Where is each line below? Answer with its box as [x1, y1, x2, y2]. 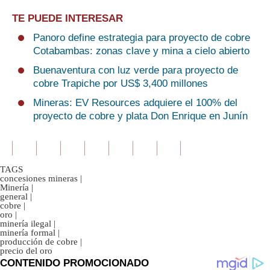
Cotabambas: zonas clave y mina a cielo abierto [33, 45, 250, 57]
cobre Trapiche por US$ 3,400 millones [33, 78, 208, 89]
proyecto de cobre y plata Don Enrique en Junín [33, 110, 248, 122]
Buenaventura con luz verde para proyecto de [33, 64, 238, 76]
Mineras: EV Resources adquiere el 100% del [33, 97, 237, 108]
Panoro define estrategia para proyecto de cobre [33, 32, 250, 43]
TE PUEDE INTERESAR [12, 13, 123, 24]
